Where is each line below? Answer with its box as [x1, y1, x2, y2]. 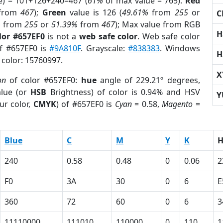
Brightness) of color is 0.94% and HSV [46, 87, 200, 98]
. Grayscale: [81, 43, 128, 54]
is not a [44, 31, 79, 42]
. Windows [160, 43, 200, 54]
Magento [162, 99, 193, 110]
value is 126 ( [66, 7, 122, 18]
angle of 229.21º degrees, [96, 75, 200, 86]
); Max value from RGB [114, 19, 200, 30]
